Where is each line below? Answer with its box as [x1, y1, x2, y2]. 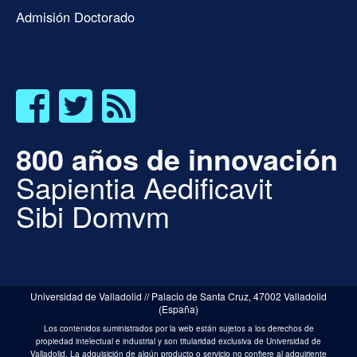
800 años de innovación [16, 138, 338, 180]
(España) [159, 302, 198, 316]
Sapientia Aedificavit [16, 167, 273, 208]
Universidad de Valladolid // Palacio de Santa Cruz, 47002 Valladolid [30, 289, 327, 304]
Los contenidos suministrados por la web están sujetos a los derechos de [43, 323, 314, 335]
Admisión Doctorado [16, 7, 135, 27]
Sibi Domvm [16, 195, 170, 237]
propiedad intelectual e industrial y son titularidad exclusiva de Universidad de [36, 335, 321, 347]
